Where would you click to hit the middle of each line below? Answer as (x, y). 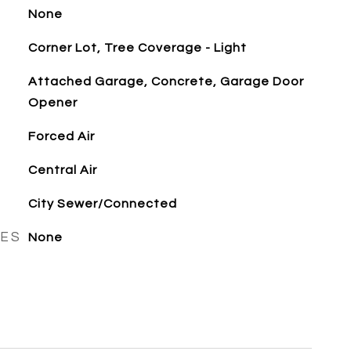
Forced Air (61, 136)
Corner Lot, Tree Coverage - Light (137, 48)
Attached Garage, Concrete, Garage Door (166, 81)
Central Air (62, 170)
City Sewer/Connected (102, 204)
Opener (52, 103)
